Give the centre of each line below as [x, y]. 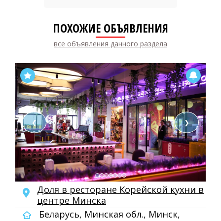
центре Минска [72, 200]
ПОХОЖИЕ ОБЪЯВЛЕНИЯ [110, 28]
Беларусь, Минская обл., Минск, [108, 214]
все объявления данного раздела [110, 44]
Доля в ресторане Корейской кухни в [120, 189]
